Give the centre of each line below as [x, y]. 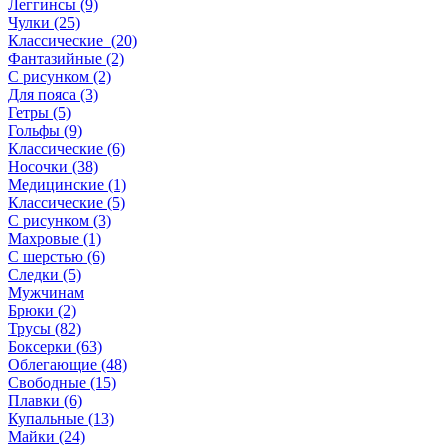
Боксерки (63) [55, 347]
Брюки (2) [42, 311]
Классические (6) [66, 149]
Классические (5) [66, 203]
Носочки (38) [53, 167]
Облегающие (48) [67, 365]
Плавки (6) [45, 401]
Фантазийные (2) [66, 59]
